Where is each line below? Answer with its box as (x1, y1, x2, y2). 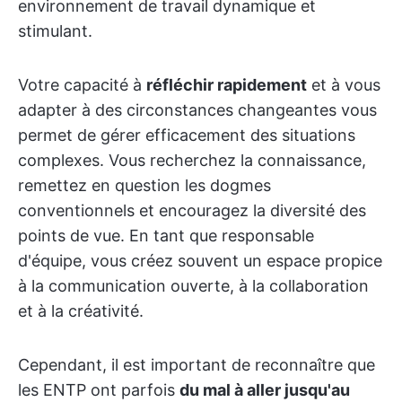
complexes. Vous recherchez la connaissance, (18, 151, 366, 170)
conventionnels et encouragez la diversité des (18, 201, 366, 220)
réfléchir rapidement (146, 75, 307, 94)
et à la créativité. (18, 301, 144, 320)
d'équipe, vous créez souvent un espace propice (18, 251, 382, 270)
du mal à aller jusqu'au (179, 380, 350, 399)
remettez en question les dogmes (18, 176, 271, 195)
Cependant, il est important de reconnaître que (18, 355, 375, 374)
